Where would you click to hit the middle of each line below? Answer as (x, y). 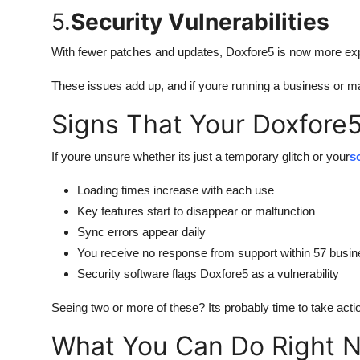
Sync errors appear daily (141, 232)
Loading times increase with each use (176, 190)
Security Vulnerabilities (200, 22)
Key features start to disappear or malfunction (196, 211)
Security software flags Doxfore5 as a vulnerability (208, 274)
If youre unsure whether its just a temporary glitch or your (200, 156)
